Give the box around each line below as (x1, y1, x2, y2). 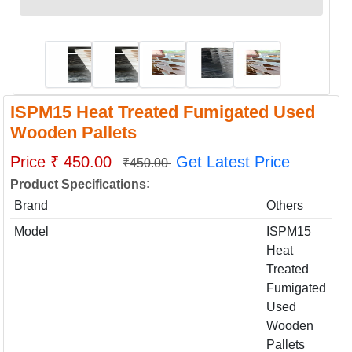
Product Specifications (10, 177, 146, 191)
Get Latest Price (176, 153, 290, 170)
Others (266, 199, 303, 212)
